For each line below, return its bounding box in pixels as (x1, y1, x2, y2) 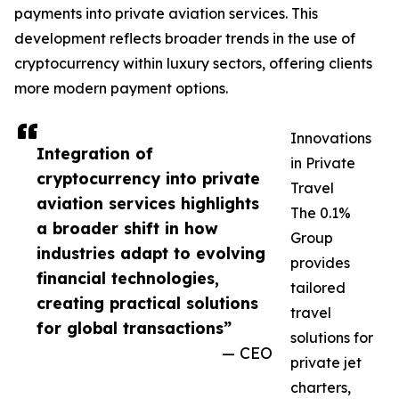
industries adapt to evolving (37, 243, 265, 263)
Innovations (290, 129, 371, 147)
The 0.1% (290, 204, 351, 222)
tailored (290, 279, 346, 297)
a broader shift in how (37, 218, 218, 238)
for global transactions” (37, 318, 232, 338)
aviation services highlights (37, 193, 259, 213)
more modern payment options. (14, 79, 228, 97)
